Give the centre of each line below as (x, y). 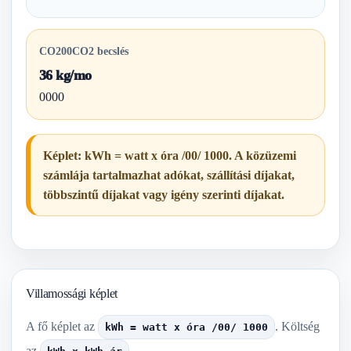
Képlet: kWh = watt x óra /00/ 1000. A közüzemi (170, 156)
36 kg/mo (65, 75)
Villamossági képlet (72, 293)
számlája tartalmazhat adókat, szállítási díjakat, (169, 175)
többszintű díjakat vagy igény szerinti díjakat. (164, 195)
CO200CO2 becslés (84, 51)
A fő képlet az (62, 326)
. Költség (297, 326)
